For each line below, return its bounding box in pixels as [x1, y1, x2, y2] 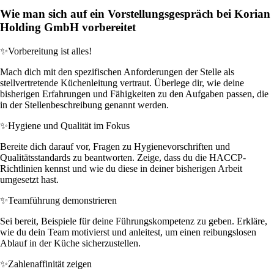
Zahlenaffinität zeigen [8, 258, 92, 269]
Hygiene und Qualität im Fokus [8, 120, 130, 131]
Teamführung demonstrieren [8, 194, 117, 206]
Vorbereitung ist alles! [8, 45, 92, 56]
